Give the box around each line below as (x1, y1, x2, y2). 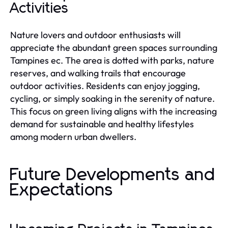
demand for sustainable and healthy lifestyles (10, 118, 194, 130)
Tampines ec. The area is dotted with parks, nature (10, 54, 214, 66)
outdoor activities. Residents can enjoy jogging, (10, 79, 200, 92)
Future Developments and (10, 166, 215, 184)
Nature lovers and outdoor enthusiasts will (10, 28, 181, 41)
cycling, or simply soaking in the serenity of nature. (10, 92, 215, 104)
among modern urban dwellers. (10, 130, 136, 142)
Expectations (10, 181, 113, 199)
